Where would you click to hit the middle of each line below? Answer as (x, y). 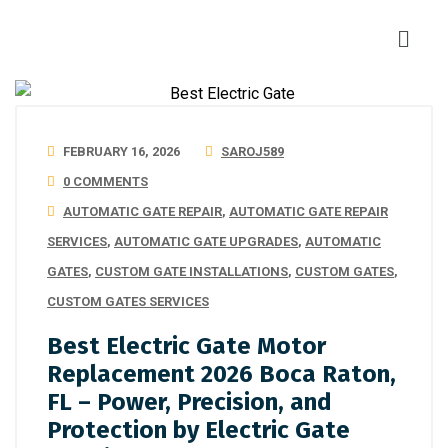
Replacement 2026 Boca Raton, (221, 374)
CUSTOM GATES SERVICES (128, 301)
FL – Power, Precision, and (189, 402)
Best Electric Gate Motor (186, 346)
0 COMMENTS (105, 181)
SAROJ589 (252, 151)
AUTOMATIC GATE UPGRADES (206, 241)
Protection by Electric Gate (198, 430)
